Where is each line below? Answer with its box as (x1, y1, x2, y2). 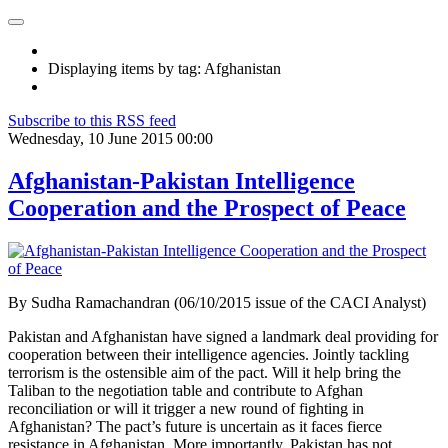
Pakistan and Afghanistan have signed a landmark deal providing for (8, 327, 438, 345)
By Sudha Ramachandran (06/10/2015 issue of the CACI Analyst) (8, 293, 426, 311)
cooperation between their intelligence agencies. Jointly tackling (8, 345, 409, 363)
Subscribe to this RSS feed (8, 112, 176, 129)
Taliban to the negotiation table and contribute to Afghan (8, 381, 363, 399)
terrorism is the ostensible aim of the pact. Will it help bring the (8, 363, 401, 381)
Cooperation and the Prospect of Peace (8, 194, 406, 221)
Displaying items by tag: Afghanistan (48, 60, 281, 77)
